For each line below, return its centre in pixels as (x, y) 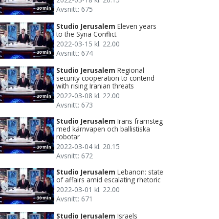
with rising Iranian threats (95, 86)
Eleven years (137, 26)
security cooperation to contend (105, 78)
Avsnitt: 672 (75, 155)
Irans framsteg (140, 121)
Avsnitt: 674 (75, 53)
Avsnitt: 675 (75, 9)
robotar (68, 136)
